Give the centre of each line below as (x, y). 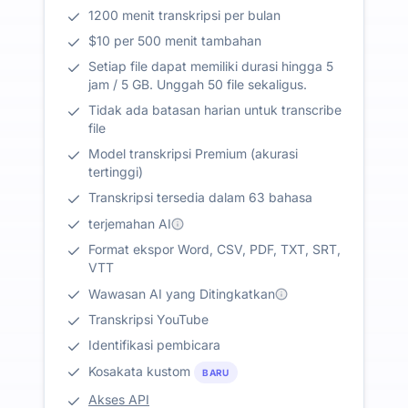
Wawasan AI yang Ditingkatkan (182, 294)
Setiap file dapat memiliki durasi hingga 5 (211, 66)
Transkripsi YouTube (148, 320)
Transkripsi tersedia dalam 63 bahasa (200, 197)
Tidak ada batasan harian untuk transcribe (215, 109)
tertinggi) (116, 171)
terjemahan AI (130, 224)
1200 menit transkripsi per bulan (184, 15)
